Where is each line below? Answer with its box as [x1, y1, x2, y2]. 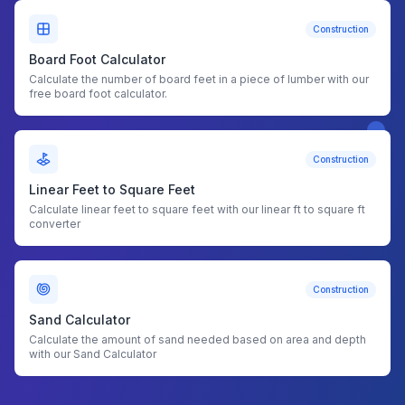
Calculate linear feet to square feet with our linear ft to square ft [29, 202, 365, 216]
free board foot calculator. [29, 87, 167, 100]
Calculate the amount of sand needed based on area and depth [29, 333, 366, 346]
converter [29, 217, 80, 231]
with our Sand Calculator [29, 347, 156, 361]
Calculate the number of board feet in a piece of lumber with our [29, 72, 369, 86]
